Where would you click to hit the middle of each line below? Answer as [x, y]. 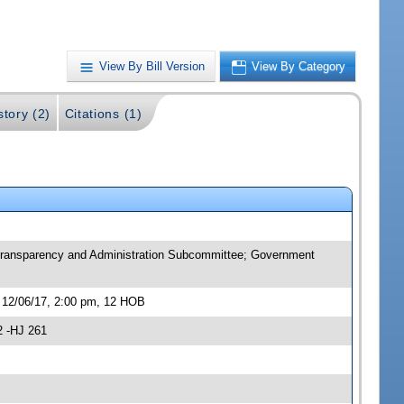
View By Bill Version [152, 66]
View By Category [299, 66]
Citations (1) [103, 113]
